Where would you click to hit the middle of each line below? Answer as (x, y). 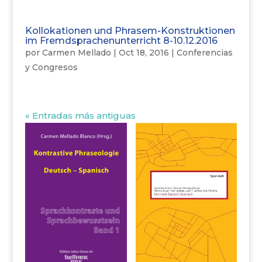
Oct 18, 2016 (144, 53)
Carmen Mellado (76, 53)
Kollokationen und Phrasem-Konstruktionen (130, 31)
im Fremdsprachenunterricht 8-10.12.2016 (121, 41)
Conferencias (204, 53)
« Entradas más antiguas (80, 116)
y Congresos (51, 67)
